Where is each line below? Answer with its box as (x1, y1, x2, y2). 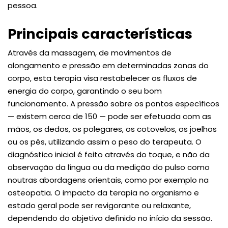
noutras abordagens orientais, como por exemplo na (8, 174, 209, 185)
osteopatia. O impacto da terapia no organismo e (8, 187, 199, 198)
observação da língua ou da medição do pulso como (8, 161, 210, 173)
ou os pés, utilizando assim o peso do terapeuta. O (8, 136, 202, 147)
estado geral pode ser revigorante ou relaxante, (8, 199, 191, 211)
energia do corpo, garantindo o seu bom (8, 85, 162, 96)
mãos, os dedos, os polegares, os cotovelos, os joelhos (8, 123, 217, 134)
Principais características (8, 24, 192, 43)
